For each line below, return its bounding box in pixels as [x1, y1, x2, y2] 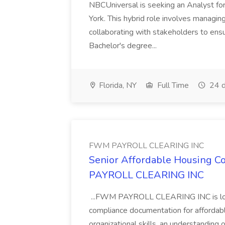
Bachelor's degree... [89, 40, 159, 51]
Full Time [155, 80, 189, 91]
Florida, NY [97, 80, 137, 91]
